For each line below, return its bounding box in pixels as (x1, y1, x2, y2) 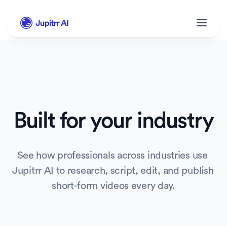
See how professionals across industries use (17, 150, 208, 161)
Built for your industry (13, 109, 214, 132)
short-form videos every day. (52, 181, 175, 191)
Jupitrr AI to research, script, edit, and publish (12, 166, 214, 176)
